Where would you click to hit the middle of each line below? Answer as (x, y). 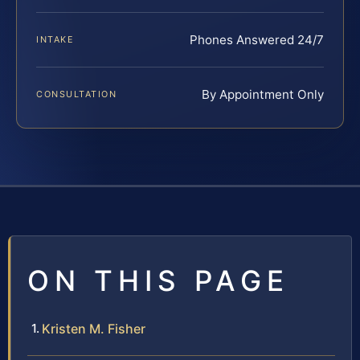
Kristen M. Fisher (94, 328)
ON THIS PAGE (158, 280)
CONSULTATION (77, 94)
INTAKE (55, 39)
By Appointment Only (263, 94)
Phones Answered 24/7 (257, 39)
